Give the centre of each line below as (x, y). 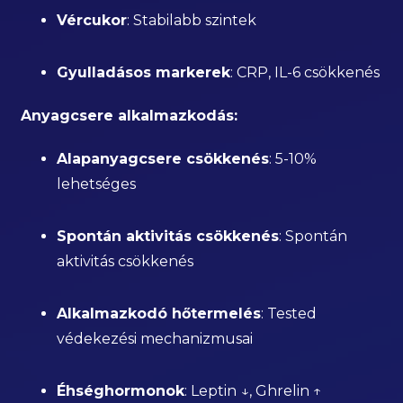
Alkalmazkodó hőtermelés (159, 313)
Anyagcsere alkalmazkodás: (130, 116)
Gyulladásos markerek (144, 72)
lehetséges (97, 184)
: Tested (289, 313)
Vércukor (92, 20)
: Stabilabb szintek (192, 20)
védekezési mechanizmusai (155, 339)
